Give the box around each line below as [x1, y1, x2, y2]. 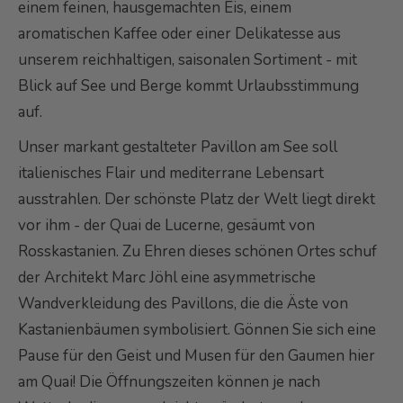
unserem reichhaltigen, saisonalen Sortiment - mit [18, 49, 357, 70]
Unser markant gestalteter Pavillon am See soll [18, 136, 337, 157]
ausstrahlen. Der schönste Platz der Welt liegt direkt [18, 188, 375, 210]
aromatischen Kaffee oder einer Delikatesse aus [18, 22, 341, 44]
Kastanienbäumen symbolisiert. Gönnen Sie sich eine [18, 318, 376, 340]
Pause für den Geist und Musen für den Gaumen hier [18, 345, 375, 366]
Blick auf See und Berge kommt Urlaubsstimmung [18, 75, 359, 96]
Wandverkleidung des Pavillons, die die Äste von [18, 292, 348, 314]
